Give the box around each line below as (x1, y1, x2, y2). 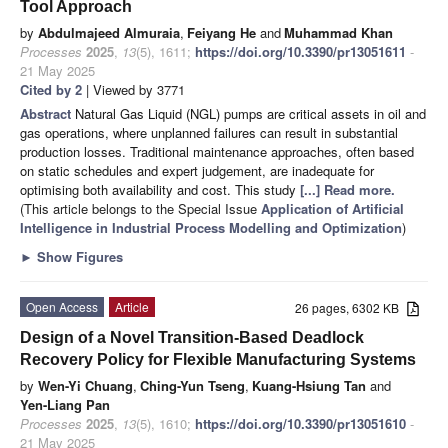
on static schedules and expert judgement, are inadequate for (20, 160, 374, 180)
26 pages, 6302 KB (295, 298, 408, 316)
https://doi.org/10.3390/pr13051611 (195, 41, 406, 61)
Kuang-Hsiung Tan (252, 375, 366, 395)
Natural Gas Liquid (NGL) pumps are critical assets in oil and (75, 103, 426, 123)
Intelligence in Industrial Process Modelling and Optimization (20, 217, 402, 237)
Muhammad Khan (284, 22, 393, 42)
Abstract (20, 103, 75, 123)
